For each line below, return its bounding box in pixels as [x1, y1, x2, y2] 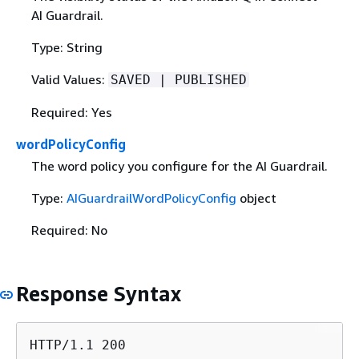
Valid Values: [30, 71, 108, 87]
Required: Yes [30, 103, 112, 120]
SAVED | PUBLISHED [110, 71, 247, 87]
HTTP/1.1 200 [30, 337, 126, 353]
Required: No [30, 222, 107, 238]
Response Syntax [16, 281, 181, 306]
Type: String [30, 38, 103, 55]
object [236, 190, 276, 206]
